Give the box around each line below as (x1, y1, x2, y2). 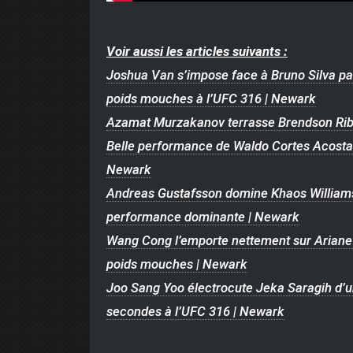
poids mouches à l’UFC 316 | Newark (106, 90, 316, 106)
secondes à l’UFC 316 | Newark (106, 303, 284, 319)
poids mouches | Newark (106, 255, 247, 272)
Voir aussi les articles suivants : (106, 43, 288, 59)
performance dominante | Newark (106, 208, 299, 225)
